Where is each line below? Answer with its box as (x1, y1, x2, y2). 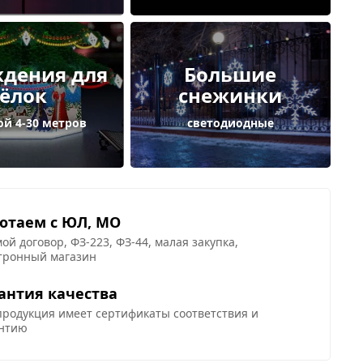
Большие (184, 60, 277, 88)
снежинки (178, 81, 283, 109)
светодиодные (186, 114, 274, 130)
